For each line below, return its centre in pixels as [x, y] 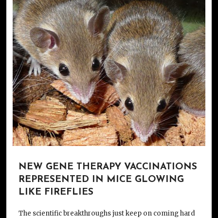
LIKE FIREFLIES [56, 192]
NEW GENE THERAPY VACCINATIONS [108, 167]
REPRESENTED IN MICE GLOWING [101, 180]
